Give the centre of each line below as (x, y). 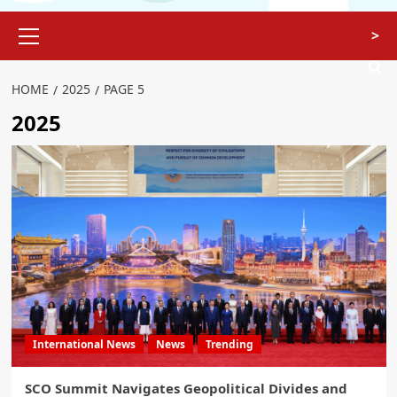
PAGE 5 (124, 90)
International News (84, 345)
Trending (229, 345)
